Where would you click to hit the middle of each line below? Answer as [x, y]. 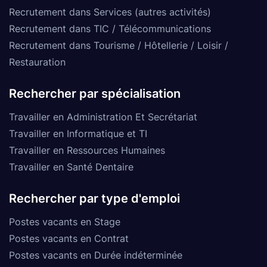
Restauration [37, 62]
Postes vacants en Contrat [69, 238]
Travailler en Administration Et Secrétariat [103, 117]
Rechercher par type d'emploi [94, 198]
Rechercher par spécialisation [95, 93]
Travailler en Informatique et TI [78, 133]
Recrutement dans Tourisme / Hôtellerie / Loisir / [119, 45]
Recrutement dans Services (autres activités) [110, 12]
